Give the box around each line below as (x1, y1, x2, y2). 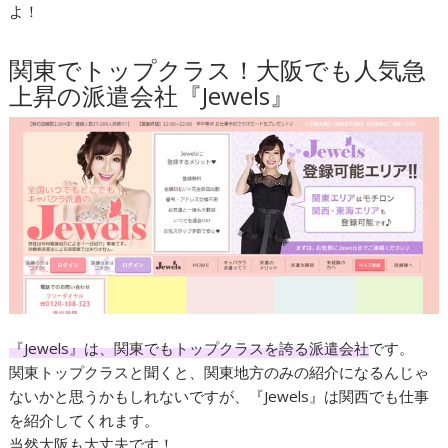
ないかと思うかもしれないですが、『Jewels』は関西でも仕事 (9, 385, 430, 406)
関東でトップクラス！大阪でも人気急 (9, 52, 427, 86)
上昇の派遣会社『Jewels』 (9, 78, 295, 112)
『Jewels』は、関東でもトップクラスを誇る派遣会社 (9, 337, 370, 358)
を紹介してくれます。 (9, 409, 160, 430)
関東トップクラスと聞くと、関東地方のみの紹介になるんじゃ (9, 361, 430, 382)
